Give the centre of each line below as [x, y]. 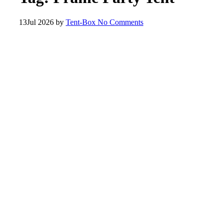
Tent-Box [81, 22]
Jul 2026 [40, 22]
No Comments [119, 22]
